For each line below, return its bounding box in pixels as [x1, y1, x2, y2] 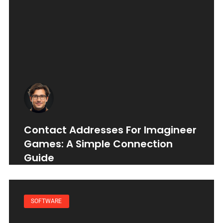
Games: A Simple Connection [24, 137, 173, 151]
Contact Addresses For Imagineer [24, 123, 197, 137]
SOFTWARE [31, 198, 62, 205]
